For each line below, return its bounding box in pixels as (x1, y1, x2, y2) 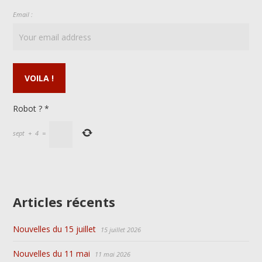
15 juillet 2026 (101, 225, 142, 235)
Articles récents (13, 193, 116, 211)
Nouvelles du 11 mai (13, 248, 91, 260)
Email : (13, 10, 33, 19)
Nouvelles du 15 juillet (13, 223, 96, 235)
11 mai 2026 (95, 250, 131, 259)
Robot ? (13, 103, 43, 115)
